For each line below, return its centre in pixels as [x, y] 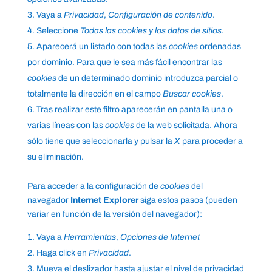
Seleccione [58, 31]
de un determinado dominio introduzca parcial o [147, 78]
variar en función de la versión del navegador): [114, 214]
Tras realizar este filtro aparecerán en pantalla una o [134, 110]
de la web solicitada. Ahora [185, 126]
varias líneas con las [66, 126]
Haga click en [62, 253]
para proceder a [211, 141]
